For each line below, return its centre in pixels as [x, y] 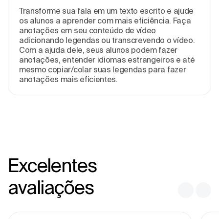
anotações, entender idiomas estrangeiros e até [107, 59]
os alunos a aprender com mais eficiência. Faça [105, 20]
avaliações [51, 187]
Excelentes [52, 165]
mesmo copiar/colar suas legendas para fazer [103, 69]
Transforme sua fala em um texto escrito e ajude [106, 11]
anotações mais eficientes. [68, 79]
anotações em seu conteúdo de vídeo [88, 30]
